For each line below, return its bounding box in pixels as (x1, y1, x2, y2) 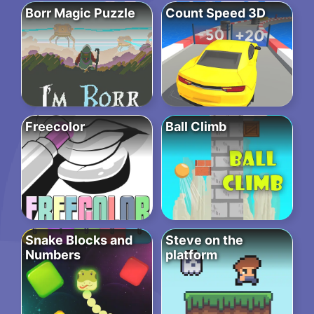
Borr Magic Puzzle (25, 6, 135, 21)
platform (165, 247, 217, 263)
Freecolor (25, 119, 85, 135)
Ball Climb (165, 119, 226, 135)
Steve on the (165, 233, 243, 248)
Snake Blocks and (25, 233, 132, 248)
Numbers (25, 247, 81, 263)
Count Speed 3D (165, 6, 266, 21)
